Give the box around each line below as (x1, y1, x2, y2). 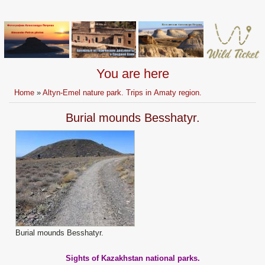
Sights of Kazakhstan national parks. (65, 254, 200, 263)
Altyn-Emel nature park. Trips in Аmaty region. (43, 88, 202, 98)
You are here (96, 66, 169, 82)
